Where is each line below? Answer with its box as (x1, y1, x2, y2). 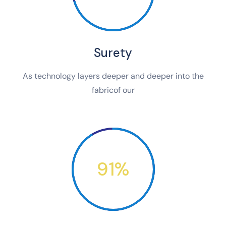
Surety (94, 45, 132, 61)
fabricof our (91, 85, 135, 96)
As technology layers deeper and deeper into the (22, 71, 204, 82)
